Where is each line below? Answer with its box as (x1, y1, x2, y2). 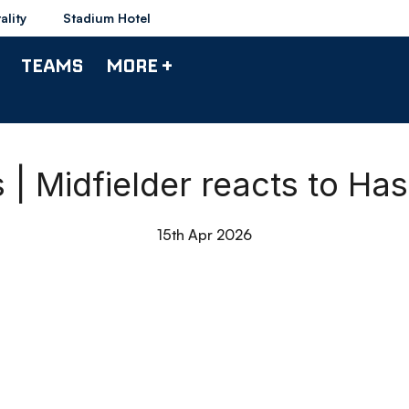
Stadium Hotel (63, 10, 151, 26)
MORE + (106, 53, 173, 77)
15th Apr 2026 (157, 225, 252, 244)
